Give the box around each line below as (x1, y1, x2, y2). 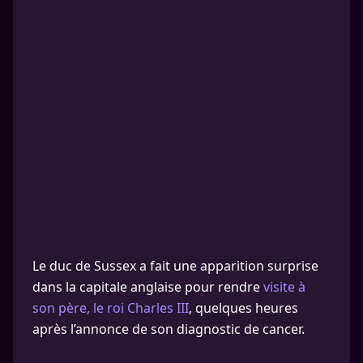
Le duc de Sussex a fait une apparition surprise (32, 257, 318, 275)
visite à (263, 278, 305, 296)
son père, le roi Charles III (32, 299, 189, 317)
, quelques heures (189, 299, 298, 317)
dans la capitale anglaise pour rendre (32, 278, 263, 296)
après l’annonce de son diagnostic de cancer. (32, 320, 305, 338)
